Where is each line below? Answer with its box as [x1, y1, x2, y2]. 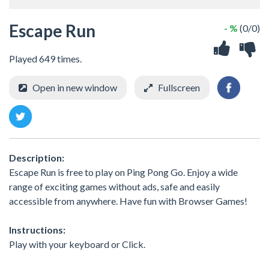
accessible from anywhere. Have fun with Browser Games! [9, 195, 247, 207]
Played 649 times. [9, 53, 82, 64]
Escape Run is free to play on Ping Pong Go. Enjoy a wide [9, 166, 238, 178]
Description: [9, 151, 64, 163]
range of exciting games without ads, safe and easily [9, 180, 220, 192]
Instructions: [9, 223, 65, 235]
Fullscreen [158, 82, 200, 93]
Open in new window [32, 82, 117, 93]
